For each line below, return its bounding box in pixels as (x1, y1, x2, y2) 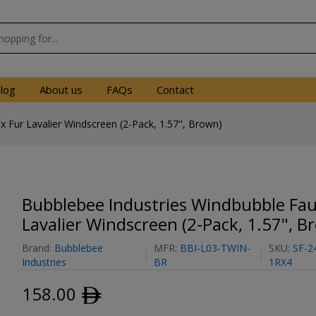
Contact (157, 83, 194, 97)
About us (39, 83, 83, 97)
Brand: (21, 241, 54, 255)
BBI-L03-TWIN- (179, 241, 250, 255)
